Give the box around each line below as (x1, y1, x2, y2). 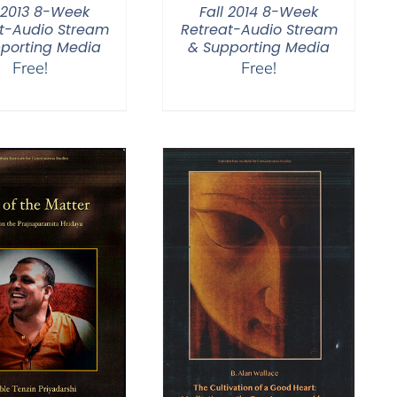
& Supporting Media (188, 37, 330, 58)
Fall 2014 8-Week (199, 2, 318, 22)
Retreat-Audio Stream (180, 19, 338, 40)
